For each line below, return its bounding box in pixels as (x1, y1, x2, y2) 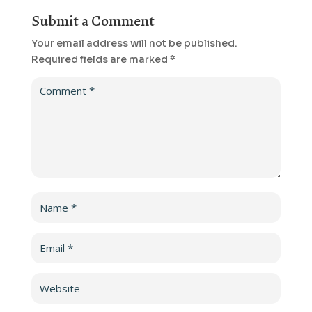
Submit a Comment (31, 10, 155, 32)
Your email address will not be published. (31, 37, 237, 50)
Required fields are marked (31, 53, 170, 66)
